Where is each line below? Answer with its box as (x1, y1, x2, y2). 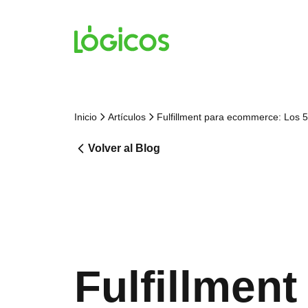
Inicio (74, 111, 97, 122)
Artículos (108, 111, 146, 122)
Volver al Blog (88, 142, 160, 154)
